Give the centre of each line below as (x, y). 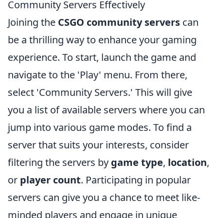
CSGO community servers (119, 22)
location (187, 162)
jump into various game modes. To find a (100, 127)
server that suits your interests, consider (98, 145)
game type (137, 162)
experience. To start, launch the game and (102, 57)
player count (50, 180)
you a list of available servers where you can (106, 110)
